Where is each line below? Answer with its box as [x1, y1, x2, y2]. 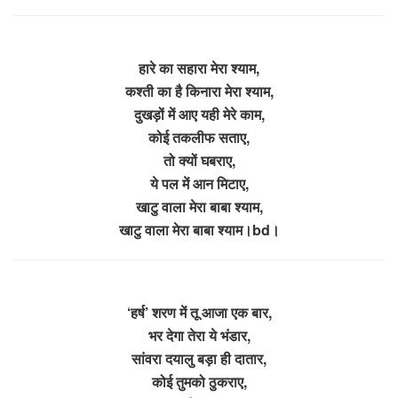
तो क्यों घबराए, [163, 149, 235, 171]
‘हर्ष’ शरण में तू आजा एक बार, [126, 301, 272, 322]
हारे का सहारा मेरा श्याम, [139, 57, 259, 78]
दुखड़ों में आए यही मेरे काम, [133, 103, 265, 124]
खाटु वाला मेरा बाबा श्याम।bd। [118, 219, 280, 240]
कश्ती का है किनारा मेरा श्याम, [124, 80, 274, 101]
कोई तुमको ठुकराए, [151, 370, 247, 392]
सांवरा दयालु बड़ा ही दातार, [131, 347, 267, 369]
